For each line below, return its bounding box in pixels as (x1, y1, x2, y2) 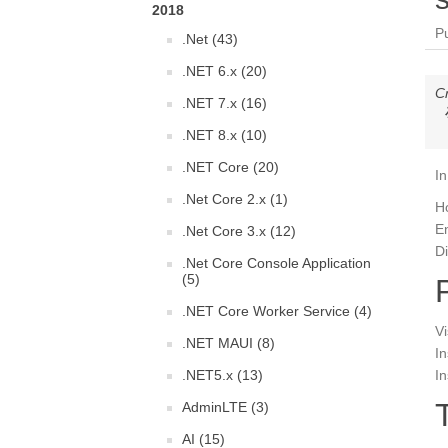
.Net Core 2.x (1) (182, 191, 288, 207)
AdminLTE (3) (182, 399, 269, 415)
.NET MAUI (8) (182, 335, 275, 351)
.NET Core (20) (182, 159, 279, 175)
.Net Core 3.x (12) (182, 223, 296, 239)
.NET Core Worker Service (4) (182, 303, 372, 319)
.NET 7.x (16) (182, 95, 267, 111)
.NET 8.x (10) (182, 127, 267, 143)
